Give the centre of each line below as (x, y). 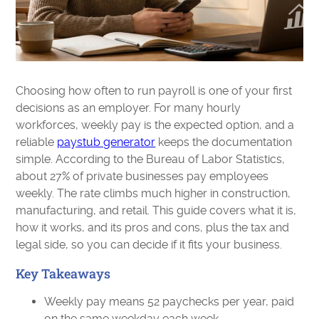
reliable (37, 142)
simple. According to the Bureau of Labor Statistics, (151, 159)
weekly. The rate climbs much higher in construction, (153, 193)
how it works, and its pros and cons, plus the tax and (153, 228)
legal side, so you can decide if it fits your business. (149, 245)
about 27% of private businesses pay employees (142, 176)
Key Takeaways (63, 273)
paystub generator (106, 142)
